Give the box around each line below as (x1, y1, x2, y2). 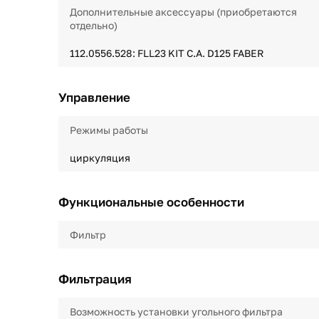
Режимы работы (70, 124, 148, 136)
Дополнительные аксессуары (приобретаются (70, 6, 297, 18)
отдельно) (70, 19, 117, 31)
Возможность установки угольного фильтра (70, 305, 283, 318)
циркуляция (70, 152, 130, 164)
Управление (58, 90, 130, 105)
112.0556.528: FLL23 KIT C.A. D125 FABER (70, 47, 263, 59)
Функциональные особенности (58, 194, 244, 209)
